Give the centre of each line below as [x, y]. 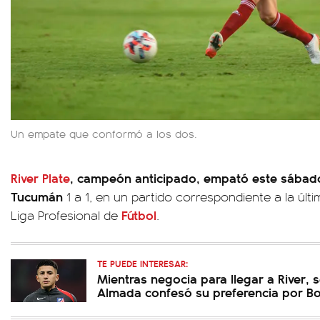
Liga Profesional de [66, 215]
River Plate [40, 177]
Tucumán [37, 196]
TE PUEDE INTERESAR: [142, 263]
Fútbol [139, 214]
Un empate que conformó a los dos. [104, 133]
